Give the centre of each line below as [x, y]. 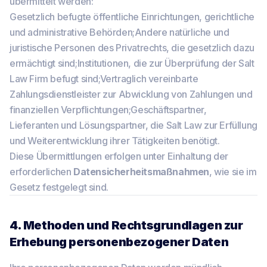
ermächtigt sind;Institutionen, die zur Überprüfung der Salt [132, 63]
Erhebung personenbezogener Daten [119, 242]
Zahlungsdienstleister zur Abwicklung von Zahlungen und [131, 94]
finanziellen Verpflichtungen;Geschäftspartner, [108, 110]
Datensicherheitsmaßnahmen [141, 172]
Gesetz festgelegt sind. [59, 187]
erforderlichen [41, 172]
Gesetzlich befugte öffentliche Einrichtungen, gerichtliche [132, 17]
